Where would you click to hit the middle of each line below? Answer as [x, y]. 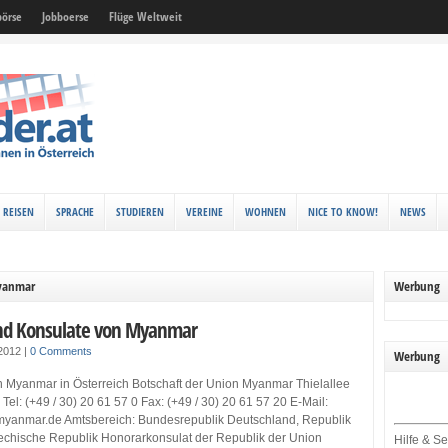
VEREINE [204, 211]
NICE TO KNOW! [343, 211]
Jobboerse [65, 16]
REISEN [18, 211]
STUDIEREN [140, 211]
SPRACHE [75, 211]
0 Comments [61, 351]
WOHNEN [265, 211]
